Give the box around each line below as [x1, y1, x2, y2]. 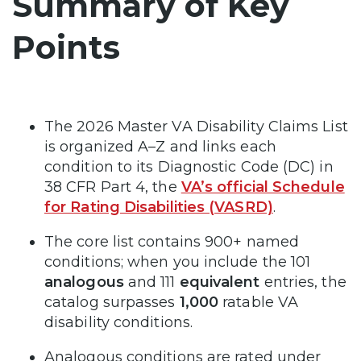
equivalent [179, 272, 260, 291]
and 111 [123, 272, 180, 291]
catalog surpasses [44, 293, 180, 311]
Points [12, 27, 120, 67]
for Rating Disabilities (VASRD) [44, 197, 273, 216]
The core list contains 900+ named [44, 232, 299, 251]
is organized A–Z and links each [44, 137, 276, 156]
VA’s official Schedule [180, 177, 345, 196]
